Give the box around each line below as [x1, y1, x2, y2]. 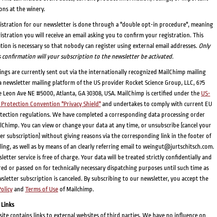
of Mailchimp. [58, 185, 94, 193]
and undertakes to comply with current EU [100, 100, 212, 108]
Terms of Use [25, 185, 58, 193]
